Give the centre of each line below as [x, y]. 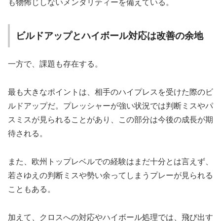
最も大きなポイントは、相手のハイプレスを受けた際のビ [110, 92]
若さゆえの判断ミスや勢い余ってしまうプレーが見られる [110, 175]
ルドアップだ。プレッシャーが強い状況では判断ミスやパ [110, 106]
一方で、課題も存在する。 [55, 64]
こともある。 [32, 189]
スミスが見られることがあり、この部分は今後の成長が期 [110, 120]
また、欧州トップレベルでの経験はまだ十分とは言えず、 [110, 161]
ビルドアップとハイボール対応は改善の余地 [110, 36]
